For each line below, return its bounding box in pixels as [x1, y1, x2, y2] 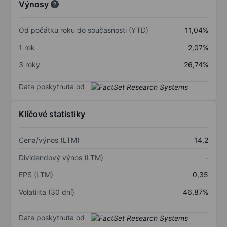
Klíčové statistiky [19, 109, 85, 120]
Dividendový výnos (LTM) [19, 153, 103, 162]
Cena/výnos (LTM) [19, 136, 80, 145]
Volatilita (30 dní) [19, 187, 74, 197]
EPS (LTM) [19, 170, 53, 179]
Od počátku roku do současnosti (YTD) [19, 25, 148, 34]
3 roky [19, 60, 40, 69]
